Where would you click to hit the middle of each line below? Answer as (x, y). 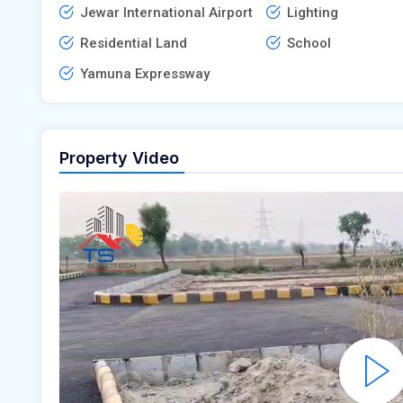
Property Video (119, 157)
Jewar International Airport (166, 12)
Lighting (312, 12)
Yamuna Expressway (145, 73)
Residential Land (134, 43)
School (309, 43)
